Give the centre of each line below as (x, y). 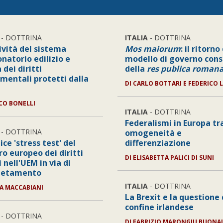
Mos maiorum (153, 49)
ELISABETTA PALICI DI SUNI (173, 158)
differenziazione (158, 143)
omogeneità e (153, 133)
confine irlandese (159, 207)
